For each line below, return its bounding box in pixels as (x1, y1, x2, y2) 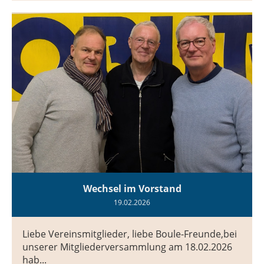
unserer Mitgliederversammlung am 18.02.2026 (22, 240, 232, 253)
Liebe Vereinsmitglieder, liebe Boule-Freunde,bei (22, 227, 237, 240)
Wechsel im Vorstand (82, 181, 181, 195)
